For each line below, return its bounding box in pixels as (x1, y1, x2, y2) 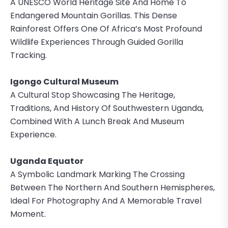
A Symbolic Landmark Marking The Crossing (10, 168, 185, 180)
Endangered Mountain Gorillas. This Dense (10, 9, 177, 21)
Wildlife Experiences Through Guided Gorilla (10, 36, 183, 48)
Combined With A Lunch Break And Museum (10, 115, 184, 127)
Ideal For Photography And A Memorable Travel (10, 194, 202, 207)
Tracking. (10, 49, 47, 61)
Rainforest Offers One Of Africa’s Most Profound (10, 22, 202, 35)
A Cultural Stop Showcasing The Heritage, (10, 89, 175, 101)
